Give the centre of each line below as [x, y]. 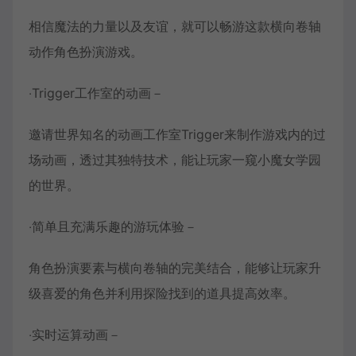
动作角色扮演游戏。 [86, 52]
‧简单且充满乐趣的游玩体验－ [113, 227]
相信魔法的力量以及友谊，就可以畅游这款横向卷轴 [175, 27]
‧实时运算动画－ [75, 335]
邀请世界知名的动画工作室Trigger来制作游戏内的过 [177, 135]
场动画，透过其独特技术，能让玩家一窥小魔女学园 [175, 160]
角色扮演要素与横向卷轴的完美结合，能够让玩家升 [175, 268]
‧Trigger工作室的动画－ [96, 93]
